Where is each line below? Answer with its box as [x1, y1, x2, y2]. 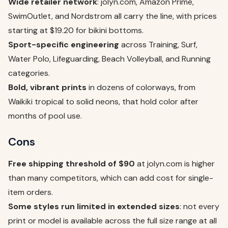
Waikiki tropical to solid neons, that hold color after [8, 96, 198, 107]
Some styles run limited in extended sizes [8, 201, 180, 212]
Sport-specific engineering [8, 39, 119, 50]
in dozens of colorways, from [87, 82, 195, 93]
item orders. [8, 187, 53, 198]
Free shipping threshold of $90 [8, 158, 135, 169]
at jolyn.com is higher [135, 158, 215, 169]
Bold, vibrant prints [8, 82, 87, 93]
